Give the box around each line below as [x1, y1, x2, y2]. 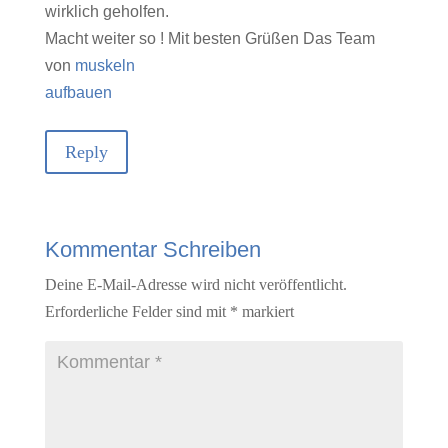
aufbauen [44, 83, 112, 101]
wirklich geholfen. [44, 2, 169, 20]
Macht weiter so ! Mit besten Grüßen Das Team [44, 29, 375, 47]
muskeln [74, 56, 135, 74]
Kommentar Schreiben [44, 237, 261, 263]
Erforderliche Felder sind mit [44, 303, 230, 321]
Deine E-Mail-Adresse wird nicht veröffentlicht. [44, 276, 347, 294]
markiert [237, 303, 294, 321]
